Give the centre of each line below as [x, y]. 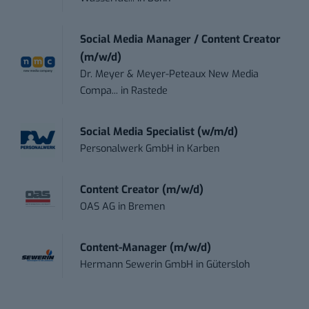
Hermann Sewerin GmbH [137, 264]
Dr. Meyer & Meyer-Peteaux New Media [170, 74]
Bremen [147, 206]
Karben [203, 148]
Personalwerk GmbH [127, 148]
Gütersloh [228, 264]
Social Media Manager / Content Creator [181, 39]
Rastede [150, 90]
